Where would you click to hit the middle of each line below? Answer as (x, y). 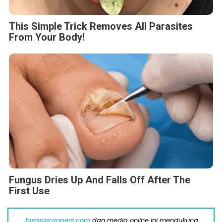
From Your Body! (47, 37)
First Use (29, 191)
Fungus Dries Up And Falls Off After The (100, 180)
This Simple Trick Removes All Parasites (101, 27)
